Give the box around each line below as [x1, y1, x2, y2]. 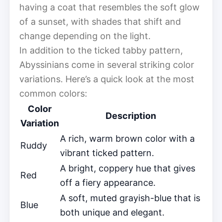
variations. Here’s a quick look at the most [19, 73, 194, 84]
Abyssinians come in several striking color [19, 59, 194, 70]
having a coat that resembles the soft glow [19, 1, 200, 12]
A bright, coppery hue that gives [60, 163, 195, 173]
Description [106, 110, 156, 121]
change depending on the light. [19, 30, 151, 41]
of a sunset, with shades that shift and [19, 16, 181, 27]
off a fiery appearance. [60, 177, 156, 188]
